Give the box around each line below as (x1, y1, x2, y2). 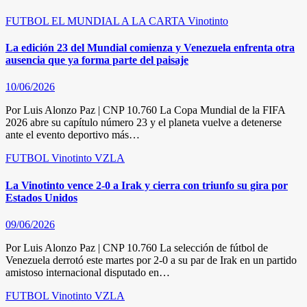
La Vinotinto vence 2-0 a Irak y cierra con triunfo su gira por (5, 179, 288, 191)
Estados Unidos (5, 191, 77, 204)
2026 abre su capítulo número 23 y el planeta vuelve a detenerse (5, 116, 282, 129)
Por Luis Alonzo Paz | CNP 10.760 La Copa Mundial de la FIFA (5, 104, 285, 116)
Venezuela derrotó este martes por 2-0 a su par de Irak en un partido (5, 254, 297, 266)
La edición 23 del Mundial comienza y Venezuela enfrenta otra (5, 42, 295, 54)
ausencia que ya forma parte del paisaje (5, 54, 188, 66)
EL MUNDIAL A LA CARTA (51, 14, 188, 27)
